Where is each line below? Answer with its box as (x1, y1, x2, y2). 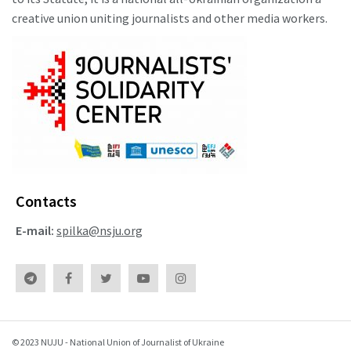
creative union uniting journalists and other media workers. (12, 10, 327, 27)
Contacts (16, 191, 77, 212)
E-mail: (16, 223, 54, 239)
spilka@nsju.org (56, 223, 143, 239)
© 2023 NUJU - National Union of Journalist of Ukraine (12, 336, 224, 349)
